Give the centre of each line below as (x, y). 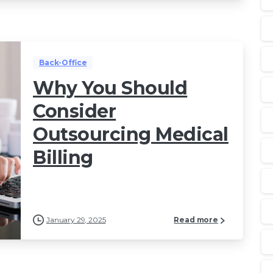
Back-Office (63, 62)
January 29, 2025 (76, 219)
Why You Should (110, 88)
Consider (75, 111)
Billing (63, 157)
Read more (196, 220)
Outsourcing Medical (131, 134)
